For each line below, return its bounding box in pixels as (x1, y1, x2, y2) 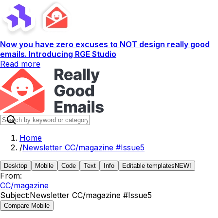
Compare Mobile (4, 202, 50, 209)
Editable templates (122, 162, 175, 169)
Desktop (4, 162, 27, 169)
